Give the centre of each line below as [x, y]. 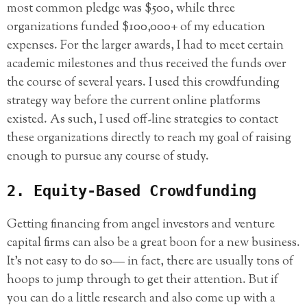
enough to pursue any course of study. [108, 157]
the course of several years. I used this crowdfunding [143, 83]
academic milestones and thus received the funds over [147, 65]
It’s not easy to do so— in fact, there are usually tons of [150, 261]
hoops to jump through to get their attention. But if [143, 280]
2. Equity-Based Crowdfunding [132, 191]
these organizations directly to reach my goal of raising [149, 139]
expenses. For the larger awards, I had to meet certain [145, 46]
